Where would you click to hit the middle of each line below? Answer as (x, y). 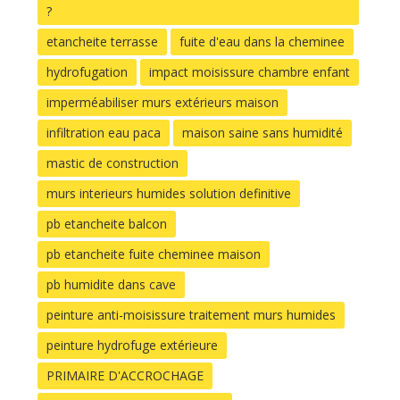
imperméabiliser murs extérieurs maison (162, 102)
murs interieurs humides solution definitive (169, 193)
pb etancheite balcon (107, 223)
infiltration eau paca (104, 132)
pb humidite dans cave (111, 284)
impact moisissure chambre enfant (250, 71)
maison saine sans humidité (262, 132)
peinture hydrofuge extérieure (132, 345)
